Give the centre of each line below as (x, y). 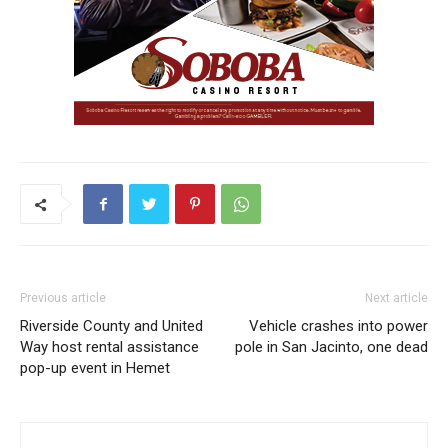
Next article (396, 298)
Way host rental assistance (109, 347)
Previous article (63, 298)
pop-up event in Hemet (97, 368)
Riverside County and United (111, 326)
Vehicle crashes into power (338, 326)
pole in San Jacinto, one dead (331, 347)
